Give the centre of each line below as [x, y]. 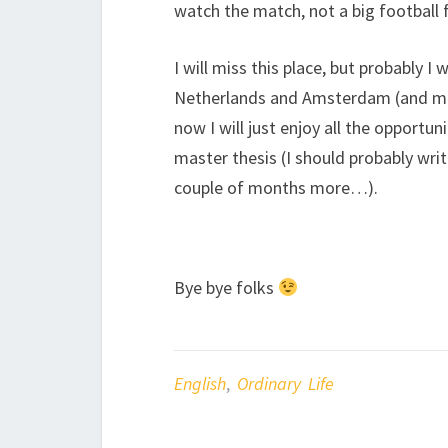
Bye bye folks [226, 287]
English [200, 383]
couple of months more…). [276, 187]
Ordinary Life [285, 383]
